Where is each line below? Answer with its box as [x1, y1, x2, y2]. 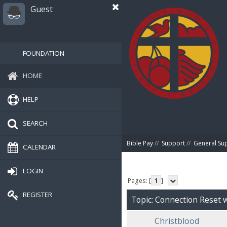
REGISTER [23, 190, 52, 199]
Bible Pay [127, 139, 153, 147]
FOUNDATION [23, 49, 64, 58]
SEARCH [23, 118, 48, 128]
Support [162, 139, 185, 147]
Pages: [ [128, 176, 152, 185]
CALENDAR [23, 142, 56, 152]
